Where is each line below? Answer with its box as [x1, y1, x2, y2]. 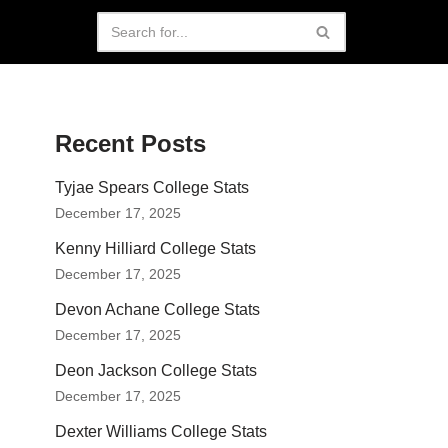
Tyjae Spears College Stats [55, 179, 249, 196]
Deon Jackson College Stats [55, 362, 257, 379]
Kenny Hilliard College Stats [55, 240, 256, 257]
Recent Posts [55, 130, 206, 157]
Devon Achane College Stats [55, 301, 260, 318]
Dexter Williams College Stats [55, 423, 267, 440]
